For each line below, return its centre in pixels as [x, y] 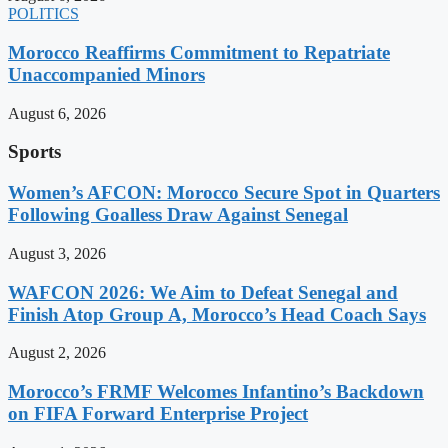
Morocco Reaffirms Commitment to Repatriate [199, 52]
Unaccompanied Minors [106, 74]
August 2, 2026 [57, 353]
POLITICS [43, 14]
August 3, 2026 [57, 253]
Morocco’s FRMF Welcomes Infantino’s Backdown [216, 391]
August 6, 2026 [57, 113]
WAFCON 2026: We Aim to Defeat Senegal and [203, 292]
